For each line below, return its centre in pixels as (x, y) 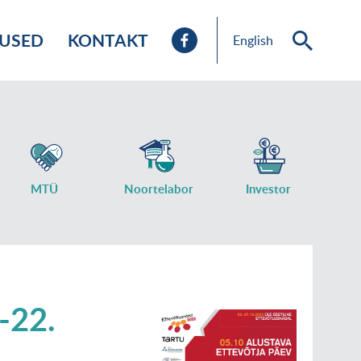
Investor (268, 189)
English (253, 40)
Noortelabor (159, 189)
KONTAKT (108, 40)
